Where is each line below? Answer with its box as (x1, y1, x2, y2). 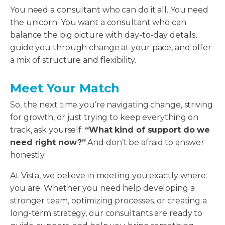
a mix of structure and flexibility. (10, 55, 138, 65)
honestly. (10, 150, 48, 160)
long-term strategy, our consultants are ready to (10, 208, 203, 218)
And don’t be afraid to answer (85, 138, 204, 148)
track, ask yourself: (10, 125, 85, 135)
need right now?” (10, 138, 86, 148)
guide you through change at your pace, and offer (10, 43, 212, 53)
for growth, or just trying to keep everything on (10, 113, 199, 123)
